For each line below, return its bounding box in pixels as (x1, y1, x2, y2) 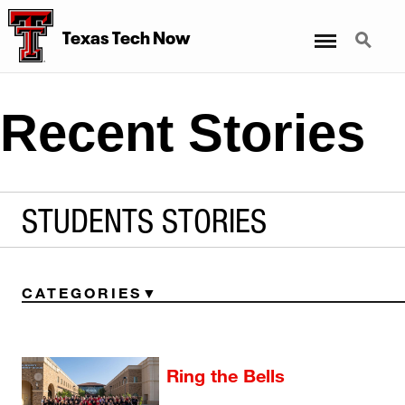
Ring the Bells (165, 364, 285, 387)
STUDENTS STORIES (22, 200, 267, 240)
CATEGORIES (22, 284, 143, 302)
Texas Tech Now (61, 23, 190, 50)
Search (344, 21, 391, 38)
